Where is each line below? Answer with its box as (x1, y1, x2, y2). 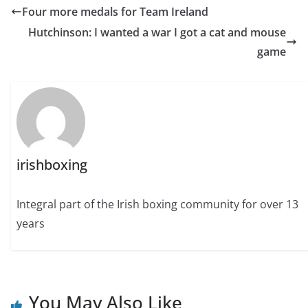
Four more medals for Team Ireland (22, 4, 208, 19)
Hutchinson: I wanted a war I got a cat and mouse (28, 25, 286, 40)
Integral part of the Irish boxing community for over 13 (16, 197, 299, 212)
